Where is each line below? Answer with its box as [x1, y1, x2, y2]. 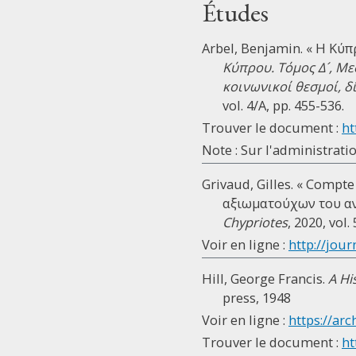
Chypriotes [222, 213, 288, 231]
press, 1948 [222, 288, 291, 307]
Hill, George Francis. [202, 269, 328, 288]
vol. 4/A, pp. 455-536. [222, 96, 344, 114]
